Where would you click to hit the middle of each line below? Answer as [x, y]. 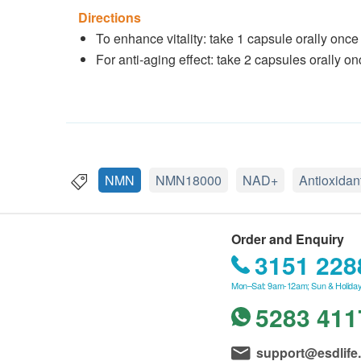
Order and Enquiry [288, 239]
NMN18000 [189, 180]
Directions [110, 17]
